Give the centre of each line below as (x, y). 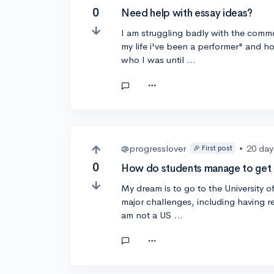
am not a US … (152, 215)
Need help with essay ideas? (187, 13)
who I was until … (159, 60)
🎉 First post (213, 148)
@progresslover (154, 148)
